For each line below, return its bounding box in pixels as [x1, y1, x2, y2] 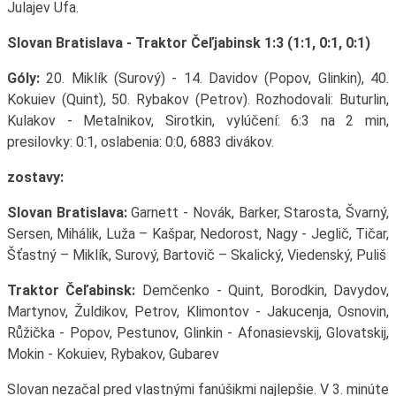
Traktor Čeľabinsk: [6, 282, 136, 300]
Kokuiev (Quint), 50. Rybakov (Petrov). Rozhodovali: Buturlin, [6, 91, 390, 109]
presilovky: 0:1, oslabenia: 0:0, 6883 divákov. [6, 133, 274, 151]
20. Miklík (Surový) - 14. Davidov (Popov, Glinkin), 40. [39, 70, 390, 88]
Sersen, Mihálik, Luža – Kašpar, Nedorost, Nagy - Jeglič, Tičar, [6, 225, 390, 243]
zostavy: [6, 169, 64, 187]
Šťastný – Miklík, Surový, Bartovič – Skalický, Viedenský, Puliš [6, 247, 386, 264]
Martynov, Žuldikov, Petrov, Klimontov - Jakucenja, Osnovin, [6, 303, 390, 321]
